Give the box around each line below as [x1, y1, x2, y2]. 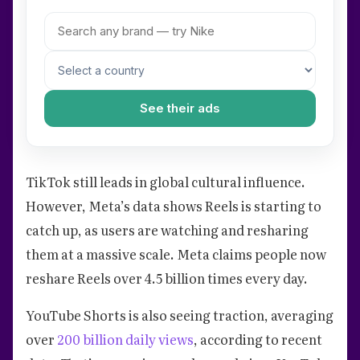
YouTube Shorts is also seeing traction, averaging [26, 305, 333, 325]
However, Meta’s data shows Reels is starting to [26, 195, 321, 215]
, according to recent [194, 329, 322, 349]
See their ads [140, 100, 220, 116]
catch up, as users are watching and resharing [26, 219, 309, 239]
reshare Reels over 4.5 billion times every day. [26, 268, 308, 288]
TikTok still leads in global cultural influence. [26, 171, 305, 191]
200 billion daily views [57, 329, 194, 349]
